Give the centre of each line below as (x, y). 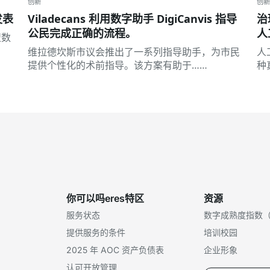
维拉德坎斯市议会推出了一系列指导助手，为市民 (134, 52)
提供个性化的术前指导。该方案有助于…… (118, 65)
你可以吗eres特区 (105, 198)
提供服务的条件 (96, 232)
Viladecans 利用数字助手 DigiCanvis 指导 (132, 18)
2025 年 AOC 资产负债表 (115, 250)
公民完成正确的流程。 (82, 33)
